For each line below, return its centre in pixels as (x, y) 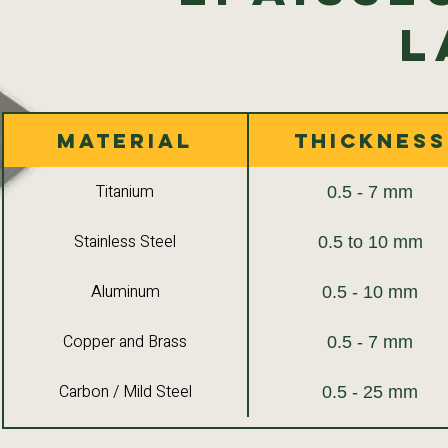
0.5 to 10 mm (370, 241)
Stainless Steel (125, 242)
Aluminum (125, 292)
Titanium (125, 192)
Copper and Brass (125, 342)
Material (125, 140)
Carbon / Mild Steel (125, 392)
